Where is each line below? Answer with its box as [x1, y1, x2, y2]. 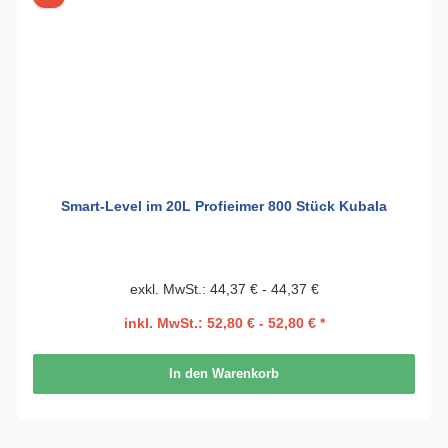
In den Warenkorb [169, 366, 279, 382]
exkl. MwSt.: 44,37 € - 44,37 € [129, 280, 319, 297]
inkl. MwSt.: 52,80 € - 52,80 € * [123, 314, 325, 331]
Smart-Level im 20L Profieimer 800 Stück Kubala [61, 197, 387, 214]
